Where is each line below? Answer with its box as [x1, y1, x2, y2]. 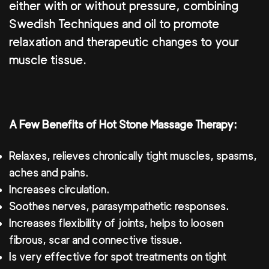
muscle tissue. [9, 53, 86, 68]
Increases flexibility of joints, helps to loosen [9, 216, 223, 229]
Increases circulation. [9, 183, 110, 196]
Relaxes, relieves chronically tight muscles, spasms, [9, 149, 257, 162]
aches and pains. [9, 166, 89, 179]
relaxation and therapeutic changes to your [9, 35, 239, 50]
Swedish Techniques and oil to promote [9, 17, 219, 32]
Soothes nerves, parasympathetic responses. [9, 199, 229, 213]
